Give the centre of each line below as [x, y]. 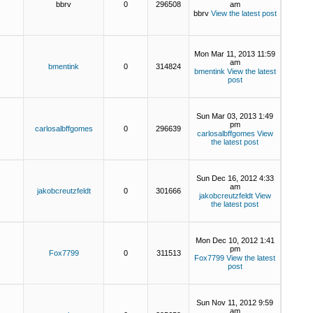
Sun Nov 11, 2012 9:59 [235, 303]
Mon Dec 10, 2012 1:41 [235, 240]
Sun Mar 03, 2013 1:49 [235, 116]
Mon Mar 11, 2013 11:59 [235, 54]
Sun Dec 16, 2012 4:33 [235, 178]
